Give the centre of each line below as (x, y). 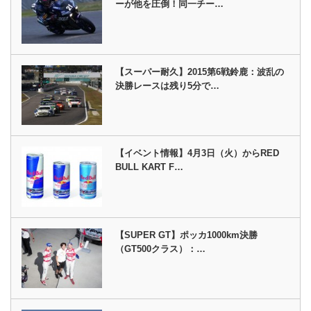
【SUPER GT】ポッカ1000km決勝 (187, 235)
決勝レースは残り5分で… (168, 85)
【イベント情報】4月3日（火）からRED (197, 153)
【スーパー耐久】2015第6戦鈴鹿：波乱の (200, 72)
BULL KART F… (150, 167)
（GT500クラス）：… (161, 249)
